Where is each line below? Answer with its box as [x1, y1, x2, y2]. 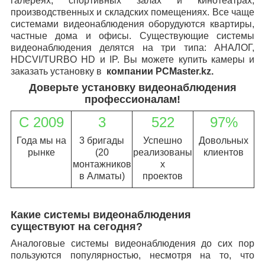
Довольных [199, 135, 248, 146]
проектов [143, 170, 183, 181]
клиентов [203, 147, 244, 157]
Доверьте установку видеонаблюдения [28, 81, 237, 93]
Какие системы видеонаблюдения [11, 208, 191, 221]
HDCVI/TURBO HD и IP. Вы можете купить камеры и [11, 54, 254, 64]
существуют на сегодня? [11, 220, 143, 232]
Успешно [143, 135, 182, 146]
